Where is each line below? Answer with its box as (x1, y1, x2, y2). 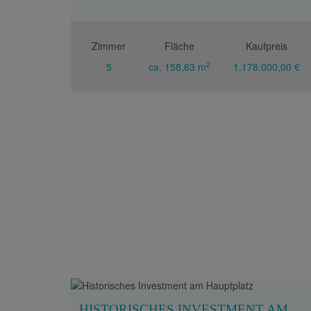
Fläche (165, 39, 194, 53)
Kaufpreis (245, 39, 287, 53)
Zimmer (92, 39, 126, 53)
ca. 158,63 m (149, 60, 206, 74)
